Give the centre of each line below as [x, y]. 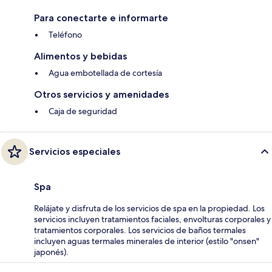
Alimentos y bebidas [80, 56]
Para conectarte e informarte [101, 18]
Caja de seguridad [83, 111]
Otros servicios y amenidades [101, 95]
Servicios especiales [75, 152]
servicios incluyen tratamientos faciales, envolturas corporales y [152, 219]
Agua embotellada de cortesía [105, 73]
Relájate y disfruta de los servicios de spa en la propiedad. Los [149, 209]
